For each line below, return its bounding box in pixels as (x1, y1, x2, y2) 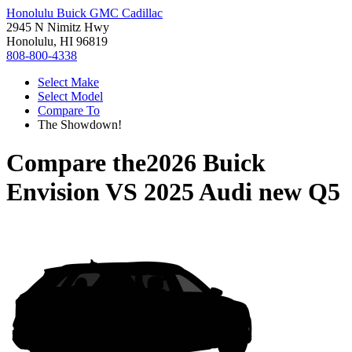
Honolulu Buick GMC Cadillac (6, 6, 163, 20)
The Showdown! (38, 118, 122, 131)
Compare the (6, 148, 146, 178)
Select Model (38, 90, 103, 103)
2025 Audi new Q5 (144, 178, 340, 207)
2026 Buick (146, 148, 266, 178)
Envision (6, 178, 100, 207)
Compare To (38, 104, 100, 117)
